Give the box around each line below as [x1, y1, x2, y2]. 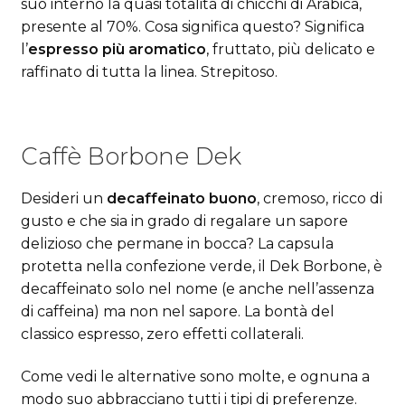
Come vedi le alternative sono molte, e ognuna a [20, 368, 370, 386]
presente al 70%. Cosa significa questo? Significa [20, 18, 364, 36]
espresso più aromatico [27, 41, 206, 59]
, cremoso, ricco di [256, 189, 382, 207]
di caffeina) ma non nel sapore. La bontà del [20, 302, 334, 320]
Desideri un [20, 189, 103, 207]
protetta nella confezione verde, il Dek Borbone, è [20, 257, 382, 275]
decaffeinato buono [102, 189, 257, 207]
